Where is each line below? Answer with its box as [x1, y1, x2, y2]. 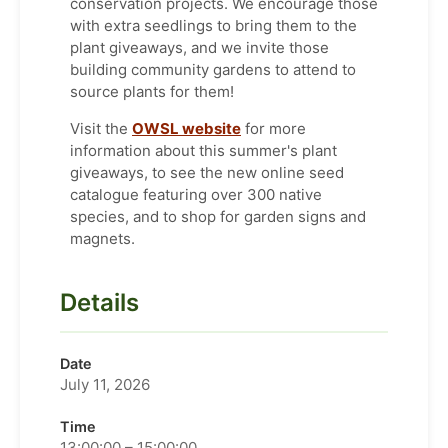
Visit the [70, 118, 132, 138]
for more [241, 118, 306, 138]
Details [60, 287, 139, 317]
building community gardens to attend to [70, 59, 356, 79]
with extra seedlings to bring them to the [70, 15, 357, 35]
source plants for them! [70, 81, 234, 101]
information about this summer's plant [70, 140, 337, 160]
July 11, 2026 [60, 374, 150, 394]
